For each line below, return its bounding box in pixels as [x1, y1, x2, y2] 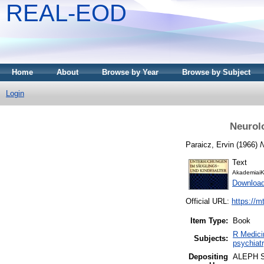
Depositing [189, 252, 228, 262]
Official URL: [186, 197, 232, 206]
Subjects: [194, 234, 228, 243]
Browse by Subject [182, 68, 250, 77]
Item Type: [190, 216, 228, 226]
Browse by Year [102, 68, 159, 77]
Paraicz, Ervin [186, 140, 234, 149]
